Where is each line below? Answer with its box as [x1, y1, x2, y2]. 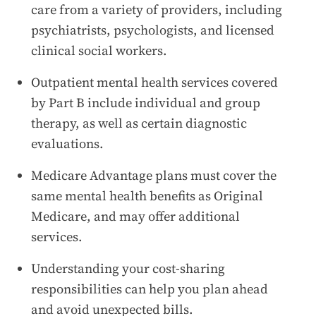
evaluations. [31, 134, 104, 152]
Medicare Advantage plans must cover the [31, 166, 276, 184]
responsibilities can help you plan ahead [31, 279, 268, 298]
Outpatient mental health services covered [31, 73, 278, 91]
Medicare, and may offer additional [31, 207, 240, 225]
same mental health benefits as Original [31, 186, 263, 205]
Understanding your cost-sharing [31, 259, 225, 277]
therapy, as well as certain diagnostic [31, 114, 247, 132]
